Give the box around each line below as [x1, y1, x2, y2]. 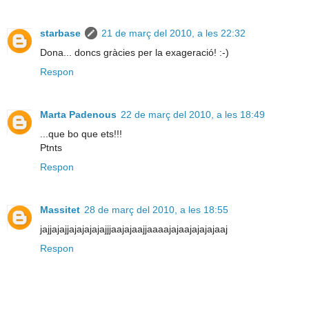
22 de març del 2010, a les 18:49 [121, 108, 265, 120]
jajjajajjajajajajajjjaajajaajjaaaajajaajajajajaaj [40, 223, 228, 235]
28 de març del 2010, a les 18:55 [84, 203, 228, 215]
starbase [40, 27, 81, 39]
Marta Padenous [40, 108, 117, 120]
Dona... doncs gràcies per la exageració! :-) [40, 46, 229, 58]
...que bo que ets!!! [40, 128, 122, 139]
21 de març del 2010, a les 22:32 [101, 27, 246, 39]
